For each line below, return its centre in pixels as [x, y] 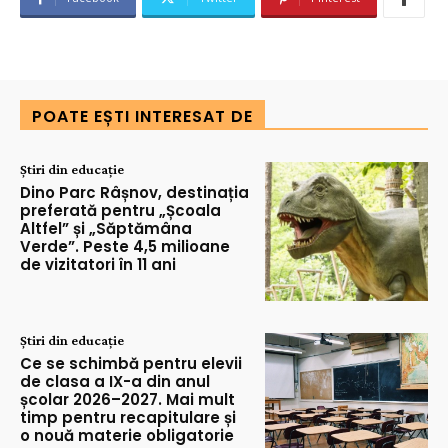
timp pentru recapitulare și [128, 418]
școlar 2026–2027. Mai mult [127, 400]
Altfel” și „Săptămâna [106, 229]
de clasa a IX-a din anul [115, 382]
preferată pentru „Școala [120, 211]
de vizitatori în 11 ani [98, 265]
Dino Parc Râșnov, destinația [134, 193]
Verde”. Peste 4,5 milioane [125, 247]
